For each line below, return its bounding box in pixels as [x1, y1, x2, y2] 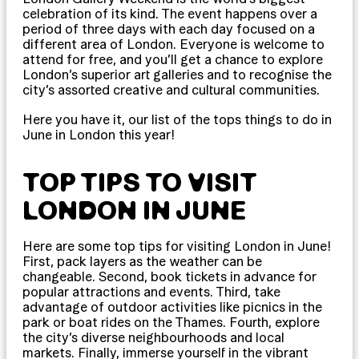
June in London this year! [22, 127, 175, 142]
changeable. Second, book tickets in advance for [22, 268, 317, 284]
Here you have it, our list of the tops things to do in [22, 111, 332, 127]
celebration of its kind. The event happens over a [22, 6, 317, 21]
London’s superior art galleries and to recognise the [22, 67, 332, 82]
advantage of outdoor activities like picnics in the [22, 299, 322, 314]
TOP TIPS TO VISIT [22, 167, 256, 196]
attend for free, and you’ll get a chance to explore [22, 51, 323, 67]
